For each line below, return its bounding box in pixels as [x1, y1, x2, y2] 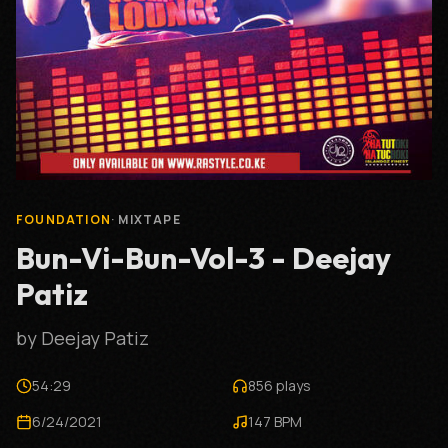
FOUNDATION [16, 211, 111, 228]
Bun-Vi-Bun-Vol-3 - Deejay [16, 239, 391, 277]
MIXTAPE [118, 211, 181, 228]
